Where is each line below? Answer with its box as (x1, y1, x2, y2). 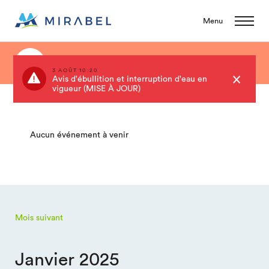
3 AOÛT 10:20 (52, 67, 98, 74)
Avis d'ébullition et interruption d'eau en (52, 74, 207, 84)
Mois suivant (15, 213, 63, 222)
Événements (181, 57, 238, 69)
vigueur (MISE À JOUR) (52, 83, 141, 94)
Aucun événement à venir (30, 130, 128, 139)
